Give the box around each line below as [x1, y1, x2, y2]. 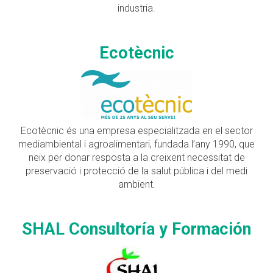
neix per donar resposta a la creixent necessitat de [28, 151, 245, 163]
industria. [118, 2, 155, 14]
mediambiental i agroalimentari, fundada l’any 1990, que [18, 138, 255, 150]
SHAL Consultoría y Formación [22, 219, 251, 239]
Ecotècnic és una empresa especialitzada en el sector [20, 124, 253, 136]
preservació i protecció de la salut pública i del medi [26, 165, 247, 177]
